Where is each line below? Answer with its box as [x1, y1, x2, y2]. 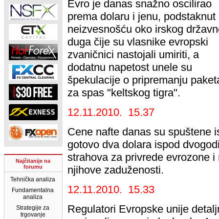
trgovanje [20, 211, 45, 218]
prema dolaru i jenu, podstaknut [67, 10, 216, 22]
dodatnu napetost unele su [67, 61, 192, 73]
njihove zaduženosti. [67, 164, 164, 176]
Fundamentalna [12, 187, 54, 194]
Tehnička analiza [10, 176, 56, 183]
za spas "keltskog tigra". [67, 87, 180, 99]
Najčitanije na [16, 158, 51, 164]
